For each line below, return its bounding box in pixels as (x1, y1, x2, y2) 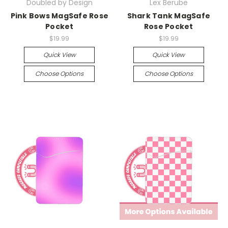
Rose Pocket (144, 21, 193, 32)
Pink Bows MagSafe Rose (10, 11, 108, 21)
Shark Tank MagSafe (127, 11, 210, 21)
